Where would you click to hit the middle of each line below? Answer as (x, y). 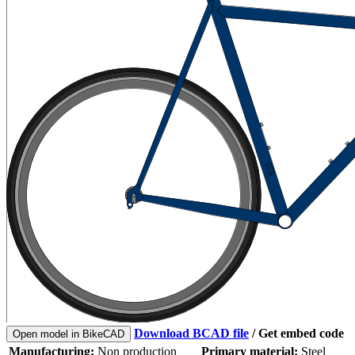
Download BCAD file (191, 333)
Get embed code (301, 333)
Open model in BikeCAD (69, 334)
